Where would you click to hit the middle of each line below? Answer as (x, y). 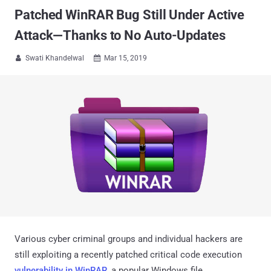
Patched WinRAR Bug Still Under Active (130, 15)
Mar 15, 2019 (126, 58)
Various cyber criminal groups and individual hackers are (129, 239)
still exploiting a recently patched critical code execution (128, 254)
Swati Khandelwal (55, 58)
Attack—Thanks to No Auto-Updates (120, 35)
